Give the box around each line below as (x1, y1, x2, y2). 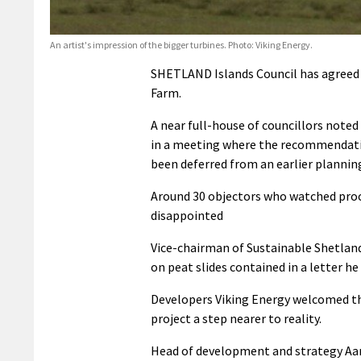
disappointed (151, 207, 223, 224)
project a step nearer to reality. (151, 310, 322, 327)
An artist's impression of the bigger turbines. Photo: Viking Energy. (50, 39, 313, 52)
